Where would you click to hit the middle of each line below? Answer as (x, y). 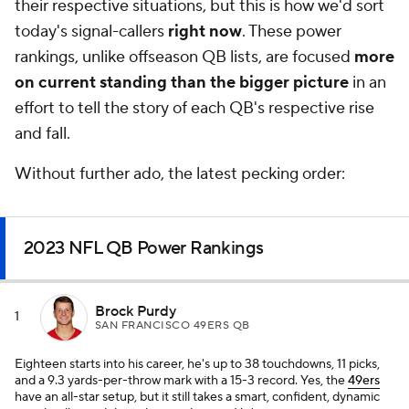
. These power (292, 31)
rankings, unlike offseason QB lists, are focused (184, 57)
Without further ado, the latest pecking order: (180, 174)
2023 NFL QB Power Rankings (144, 248)
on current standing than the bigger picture (184, 83)
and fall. (42, 134)
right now (205, 31)
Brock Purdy (136, 311)
